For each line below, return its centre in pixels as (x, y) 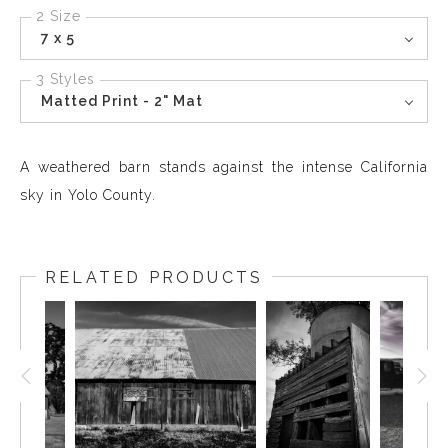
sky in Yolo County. (88, 195)
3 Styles (65, 79)
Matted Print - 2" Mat (122, 101)
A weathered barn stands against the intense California (224, 167)
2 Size (58, 16)
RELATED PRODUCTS (154, 277)
